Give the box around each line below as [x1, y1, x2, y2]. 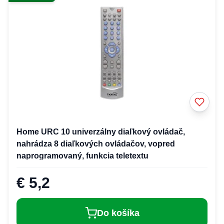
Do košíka [96, 207, 139, 218]
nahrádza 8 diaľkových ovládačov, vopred [16, 139, 175, 148]
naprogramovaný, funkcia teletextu [16, 151, 148, 160]
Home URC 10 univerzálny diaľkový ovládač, [16, 127, 185, 136]
